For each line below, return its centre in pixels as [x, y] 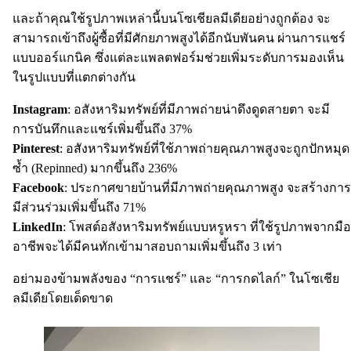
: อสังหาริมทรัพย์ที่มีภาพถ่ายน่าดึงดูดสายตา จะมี [199, 110]
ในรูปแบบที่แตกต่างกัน [74, 78]
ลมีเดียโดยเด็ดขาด [63, 299]
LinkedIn [38, 227]
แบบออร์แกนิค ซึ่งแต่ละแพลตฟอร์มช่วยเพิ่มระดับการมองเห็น [178, 58]
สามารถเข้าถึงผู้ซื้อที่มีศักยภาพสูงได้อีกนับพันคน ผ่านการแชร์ [179, 38]
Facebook [38, 188]
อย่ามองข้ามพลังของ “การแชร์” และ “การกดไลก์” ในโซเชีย [176, 279]
